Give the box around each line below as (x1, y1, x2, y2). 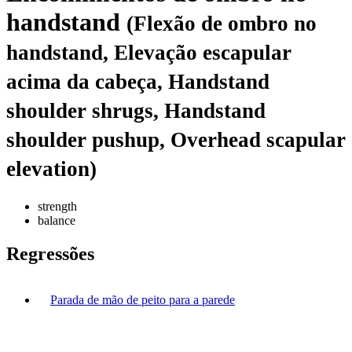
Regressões (6, 243, 94, 264)
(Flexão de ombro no (126, 12, 317, 36)
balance (38, 213, 75, 227)
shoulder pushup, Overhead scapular (6, 128, 346, 152)
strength (38, 199, 77, 213)
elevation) (6, 157, 97, 181)
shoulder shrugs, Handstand (6, 99, 266, 123)
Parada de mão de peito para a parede (50, 292, 235, 306)
